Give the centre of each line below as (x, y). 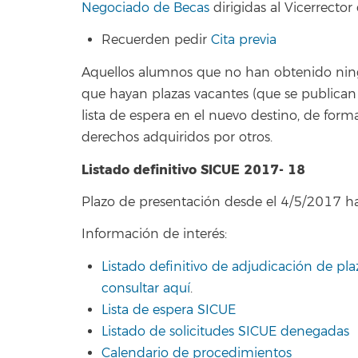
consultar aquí (146, 288)
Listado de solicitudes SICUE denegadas (225, 331)
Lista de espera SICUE (169, 310)
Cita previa (244, 40)
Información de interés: (154, 234)
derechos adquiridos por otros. (177, 137)
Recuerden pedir (156, 40)
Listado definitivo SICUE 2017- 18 (193, 170)
